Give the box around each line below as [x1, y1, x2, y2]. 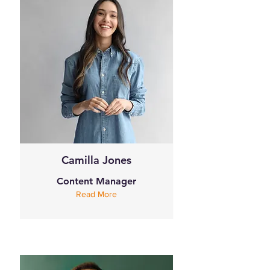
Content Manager [56, 175, 136, 187]
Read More [76, 189, 117, 199]
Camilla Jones [61, 153, 131, 167]
